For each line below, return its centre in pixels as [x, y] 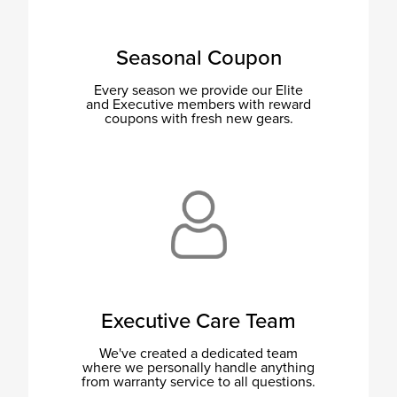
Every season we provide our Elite [198, 90]
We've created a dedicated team [198, 353]
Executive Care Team [198, 321]
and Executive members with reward [198, 104]
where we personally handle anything [198, 367]
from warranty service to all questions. [198, 381]
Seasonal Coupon [198, 58]
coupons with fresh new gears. [198, 118]
